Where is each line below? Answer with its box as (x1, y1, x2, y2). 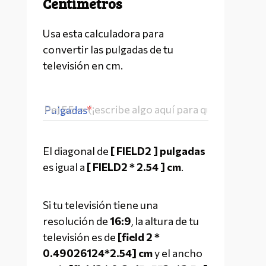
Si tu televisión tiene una (43, 198, 158, 212)
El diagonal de (43, 144, 110, 157)
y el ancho (153, 246, 202, 260)
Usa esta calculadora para (43, 26, 164, 40)
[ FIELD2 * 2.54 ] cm (87, 160, 181, 173)
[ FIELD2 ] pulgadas (110, 144, 205, 157)
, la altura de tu (131, 214, 199, 228)
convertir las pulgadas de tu (43, 42, 173, 56)
